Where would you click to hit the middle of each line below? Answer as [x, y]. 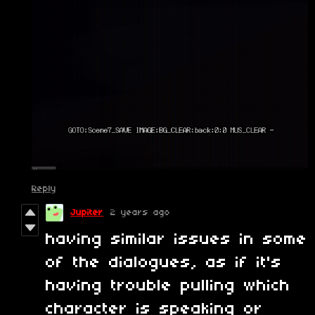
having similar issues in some [176, 240]
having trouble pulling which [168, 287]
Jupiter [87, 213]
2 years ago [140, 213]
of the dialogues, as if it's [164, 263]
